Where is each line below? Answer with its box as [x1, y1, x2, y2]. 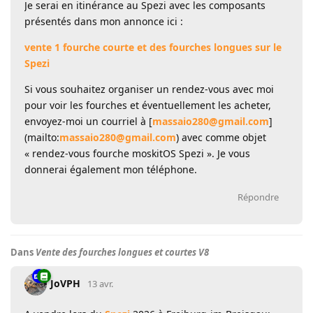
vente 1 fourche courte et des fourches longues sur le [24, 40, 282, 54]
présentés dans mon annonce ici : [24, 14, 183, 28]
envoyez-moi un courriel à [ [24, 114, 152, 128]
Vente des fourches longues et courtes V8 [36, 245, 209, 259]
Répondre [238, 190, 279, 203]
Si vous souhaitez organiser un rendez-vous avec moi [24, 82, 274, 96]
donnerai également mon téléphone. [24, 162, 197, 176]
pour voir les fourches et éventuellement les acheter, [24, 98, 271, 112]
